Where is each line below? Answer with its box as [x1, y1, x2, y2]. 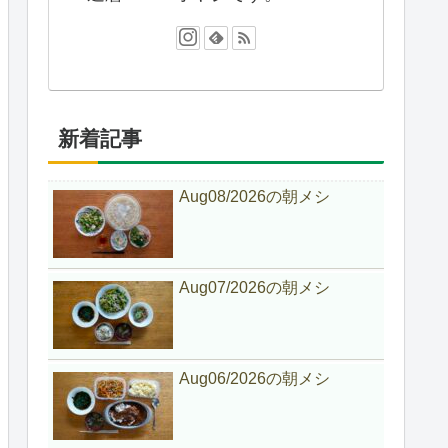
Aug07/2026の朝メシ [179, 278, 330, 296]
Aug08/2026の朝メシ [179, 187, 330, 205]
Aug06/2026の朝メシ [179, 369, 330, 387]
